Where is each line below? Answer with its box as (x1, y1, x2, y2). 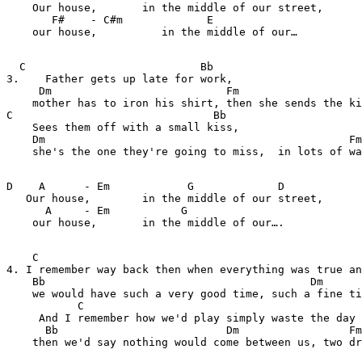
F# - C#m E (6, 14, 239, 26)
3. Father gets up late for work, (6, 73, 239, 85)
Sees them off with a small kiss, (6, 121, 239, 133)
